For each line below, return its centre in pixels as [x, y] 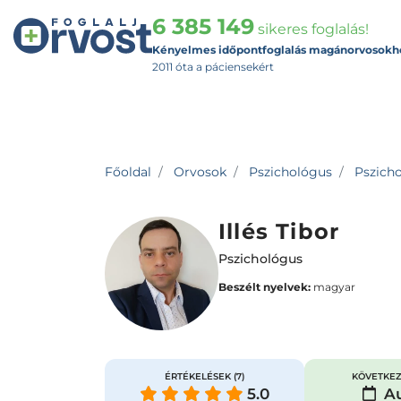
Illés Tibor [279, 231]
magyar [333, 287]
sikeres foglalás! [311, 29]
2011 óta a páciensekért [213, 67]
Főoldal [128, 172]
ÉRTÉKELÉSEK [199, 376]
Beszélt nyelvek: [264, 287]
